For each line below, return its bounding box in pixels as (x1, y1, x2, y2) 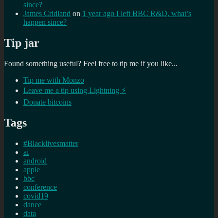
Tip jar (4, 36, 39, 50)
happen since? (23, 18, 67, 27)
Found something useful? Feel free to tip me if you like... (4, 59, 178, 68)
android (23, 156, 47, 165)
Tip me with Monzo (23, 76, 84, 85)
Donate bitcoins (23, 98, 72, 107)
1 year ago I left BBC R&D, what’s (82, 9, 191, 18)
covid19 (23, 191, 48, 200)
